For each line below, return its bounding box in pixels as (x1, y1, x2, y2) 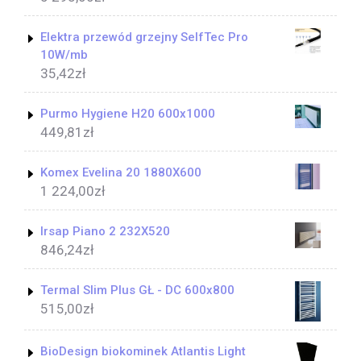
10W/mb (40, 48, 88, 63)
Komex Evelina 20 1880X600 (40, 165, 201, 180)
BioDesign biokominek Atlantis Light (40, 344, 246, 359)
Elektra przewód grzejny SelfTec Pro (40, 30, 248, 45)
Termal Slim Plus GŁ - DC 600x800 (40, 283, 234, 298)
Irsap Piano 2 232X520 (40, 224, 170, 239)
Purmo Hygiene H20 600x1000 (40, 106, 215, 122)
